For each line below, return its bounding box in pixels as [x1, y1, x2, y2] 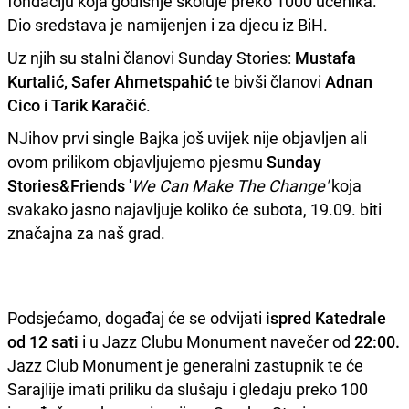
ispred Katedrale [266, 306, 386, 329]
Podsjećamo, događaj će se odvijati [7, 306, 266, 329]
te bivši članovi [212, 69, 325, 92]
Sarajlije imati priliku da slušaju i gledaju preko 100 [7, 377, 368, 400]
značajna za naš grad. [7, 221, 169, 244]
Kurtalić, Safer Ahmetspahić [7, 69, 212, 92]
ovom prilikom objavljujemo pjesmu [7, 150, 267, 173]
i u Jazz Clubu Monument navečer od [79, 330, 354, 352]
